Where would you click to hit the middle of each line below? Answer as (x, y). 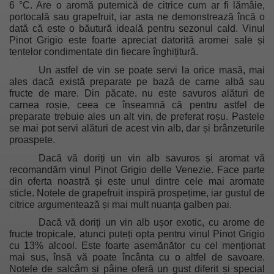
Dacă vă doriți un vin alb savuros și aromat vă (152, 158)
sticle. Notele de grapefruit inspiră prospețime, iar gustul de (137, 193)
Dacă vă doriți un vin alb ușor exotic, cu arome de (152, 223)
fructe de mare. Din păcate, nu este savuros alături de (137, 93)
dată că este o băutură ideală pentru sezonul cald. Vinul (137, 29)
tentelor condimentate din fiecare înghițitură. (105, 52)
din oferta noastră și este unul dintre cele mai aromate (137, 181)
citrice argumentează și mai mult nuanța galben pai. (120, 204)
